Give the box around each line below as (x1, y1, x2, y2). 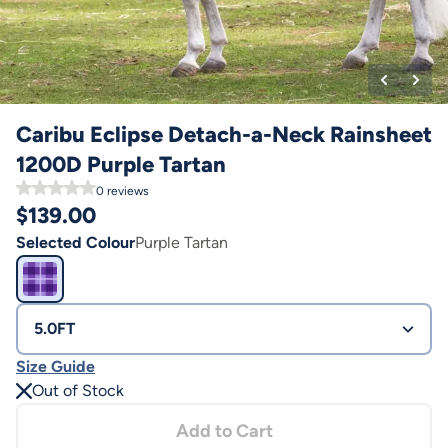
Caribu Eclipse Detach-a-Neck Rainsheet (16, 121, 432, 148)
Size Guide (16, 357, 95, 376)
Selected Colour (16, 233, 135, 252)
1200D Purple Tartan (16, 151, 226, 178)
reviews (104, 184, 149, 198)
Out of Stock (32, 381, 124, 400)
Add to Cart (175, 420, 273, 442)
